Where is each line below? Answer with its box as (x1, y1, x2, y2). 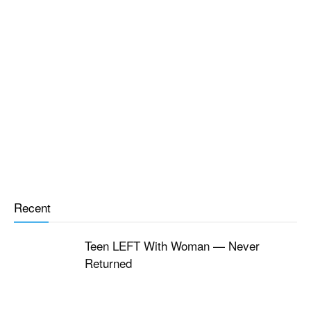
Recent (14, 199, 51, 217)
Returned (84, 254, 132, 272)
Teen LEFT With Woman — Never (84, 237, 260, 255)
